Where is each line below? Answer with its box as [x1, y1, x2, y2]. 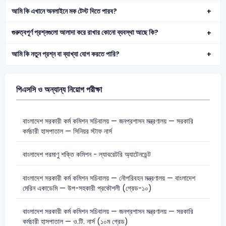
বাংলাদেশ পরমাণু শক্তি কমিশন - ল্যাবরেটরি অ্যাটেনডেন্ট [22, 150, 151, 160]
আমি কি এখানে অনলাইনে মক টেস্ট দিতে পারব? [12, 6, 118, 16]
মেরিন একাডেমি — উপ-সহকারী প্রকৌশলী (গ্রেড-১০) [22, 183, 152, 193]
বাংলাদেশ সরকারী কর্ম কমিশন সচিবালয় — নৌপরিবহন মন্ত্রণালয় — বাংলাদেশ [22, 173, 195, 183]
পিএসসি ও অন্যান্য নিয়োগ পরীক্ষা [16, 83, 102, 95]
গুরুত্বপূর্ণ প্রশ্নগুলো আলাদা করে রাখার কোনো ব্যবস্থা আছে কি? [12, 28, 159, 38]
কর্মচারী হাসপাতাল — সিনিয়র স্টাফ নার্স [22, 126, 112, 136]
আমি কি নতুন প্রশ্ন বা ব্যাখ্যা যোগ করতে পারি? [12, 49, 120, 59]
